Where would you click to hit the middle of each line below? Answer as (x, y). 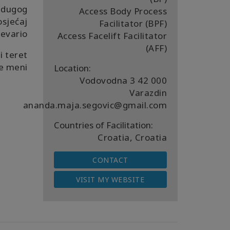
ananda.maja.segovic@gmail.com (95, 105)
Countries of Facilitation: (103, 125)
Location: (72, 68)
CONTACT (110, 160)
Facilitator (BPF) (133, 23)
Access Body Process (123, 11)
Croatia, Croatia (132, 137)
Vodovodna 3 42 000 (123, 80)
